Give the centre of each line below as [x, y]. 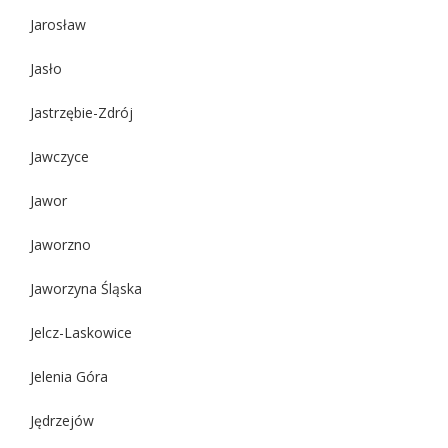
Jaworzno [60, 244]
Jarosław [58, 24]
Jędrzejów [62, 420]
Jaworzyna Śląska [86, 288]
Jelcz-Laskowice [81, 332]
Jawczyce [59, 156]
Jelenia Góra [69, 376]
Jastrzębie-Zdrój [81, 112]
